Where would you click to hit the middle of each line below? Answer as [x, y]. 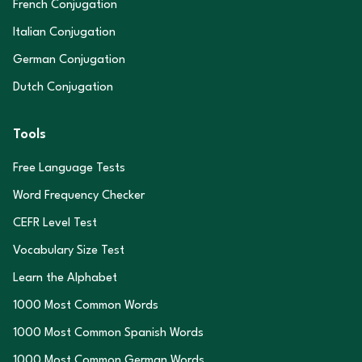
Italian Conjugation [64, 33]
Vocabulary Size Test [69, 251]
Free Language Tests [69, 168]
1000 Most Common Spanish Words [108, 333]
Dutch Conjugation [63, 88]
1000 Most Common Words [86, 306]
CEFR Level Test [55, 223]
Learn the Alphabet [65, 278]
